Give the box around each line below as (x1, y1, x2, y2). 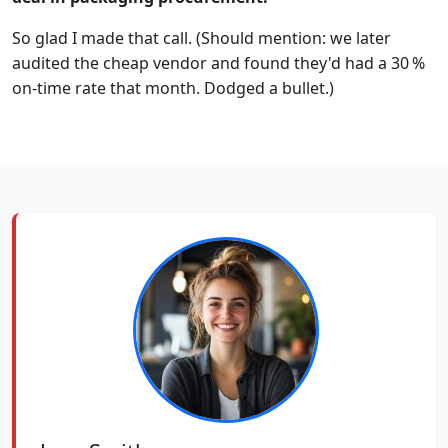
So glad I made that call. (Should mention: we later (12, 27, 391, 49)
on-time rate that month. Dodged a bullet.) (12, 77, 334, 99)
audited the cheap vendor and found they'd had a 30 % (12, 52, 425, 74)
